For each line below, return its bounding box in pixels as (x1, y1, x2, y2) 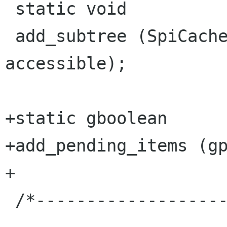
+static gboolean (5, 108, 167, 129)
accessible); (5, 53, 127, 74)
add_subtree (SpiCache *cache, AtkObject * (5, 26, 15, 47)
